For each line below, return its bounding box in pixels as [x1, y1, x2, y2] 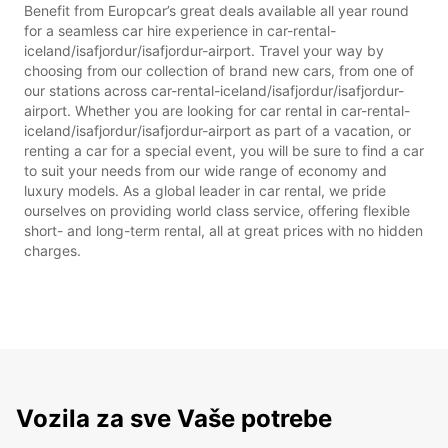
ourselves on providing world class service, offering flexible [24, 201, 410, 219]
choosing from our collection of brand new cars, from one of [24, 61, 414, 79]
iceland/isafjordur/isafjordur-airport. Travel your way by [24, 41, 384, 59]
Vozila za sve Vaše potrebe [16, 403, 332, 433]
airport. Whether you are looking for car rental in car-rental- [24, 101, 410, 119]
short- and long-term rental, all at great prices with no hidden [24, 221, 423, 239]
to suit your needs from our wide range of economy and [24, 161, 387, 179]
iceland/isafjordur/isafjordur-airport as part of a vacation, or [24, 121, 411, 139]
